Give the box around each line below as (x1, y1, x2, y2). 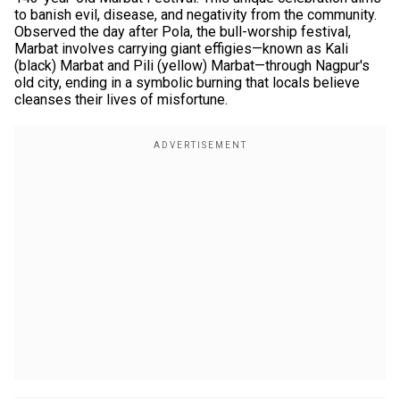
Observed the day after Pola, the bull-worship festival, (14, 23, 351, 40)
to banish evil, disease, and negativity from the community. (14, 6, 377, 23)
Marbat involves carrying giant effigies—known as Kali (14, 40, 348, 57)
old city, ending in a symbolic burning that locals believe (14, 74, 360, 91)
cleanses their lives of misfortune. (14, 91, 228, 108)
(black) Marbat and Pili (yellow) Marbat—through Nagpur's (14, 57, 370, 74)
